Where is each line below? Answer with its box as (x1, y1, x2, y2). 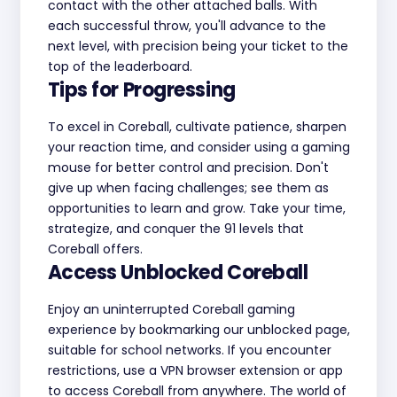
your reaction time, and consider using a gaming (47, 138, 350, 156)
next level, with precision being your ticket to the (47, 37, 348, 55)
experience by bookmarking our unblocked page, (47, 321, 350, 339)
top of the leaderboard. (47, 58, 192, 75)
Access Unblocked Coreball (47, 259, 308, 286)
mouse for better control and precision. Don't (47, 159, 329, 176)
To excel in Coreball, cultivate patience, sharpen (47, 118, 346, 136)
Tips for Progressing (47, 76, 236, 104)
